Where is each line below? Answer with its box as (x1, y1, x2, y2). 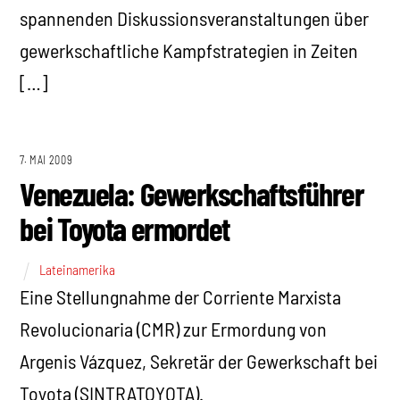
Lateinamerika (39, 261, 116, 278)
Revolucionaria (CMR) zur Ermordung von (20, 316, 328, 340)
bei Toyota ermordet (20, 209, 230, 248)
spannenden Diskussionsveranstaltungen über (20, 5, 370, 29)
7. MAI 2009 (20, 154, 73, 167)
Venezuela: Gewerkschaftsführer (20, 174, 364, 213)
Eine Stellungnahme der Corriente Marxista (20, 284, 342, 308)
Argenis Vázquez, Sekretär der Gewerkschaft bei (20, 348, 379, 372)
